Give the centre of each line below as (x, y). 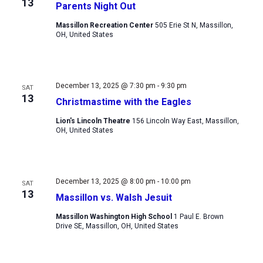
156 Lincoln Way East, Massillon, (185, 121)
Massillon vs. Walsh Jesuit (114, 197)
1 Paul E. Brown (198, 216)
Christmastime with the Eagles (123, 102)
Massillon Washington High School (114, 216)
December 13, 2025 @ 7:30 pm (105, 85)
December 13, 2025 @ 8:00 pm (105, 181)
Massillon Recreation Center (105, 26)
